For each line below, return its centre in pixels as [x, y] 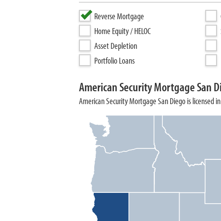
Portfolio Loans [114, 60]
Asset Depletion [116, 46]
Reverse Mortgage [119, 16]
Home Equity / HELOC [123, 31]
